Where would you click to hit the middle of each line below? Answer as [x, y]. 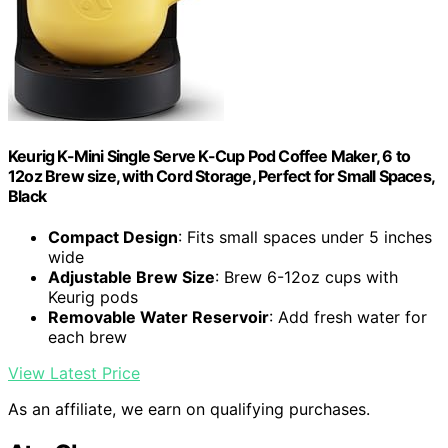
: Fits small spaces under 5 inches [305, 237]
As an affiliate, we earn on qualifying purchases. [189, 409]
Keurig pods [93, 297]
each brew [87, 337]
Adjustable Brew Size [131, 277]
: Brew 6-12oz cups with [306, 277]
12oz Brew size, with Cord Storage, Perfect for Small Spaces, [221, 175]
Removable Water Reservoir [158, 317]
